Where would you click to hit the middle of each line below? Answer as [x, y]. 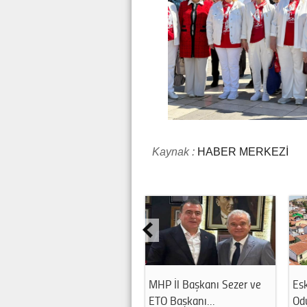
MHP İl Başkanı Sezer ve [205, 284]
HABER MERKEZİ [242, 152]
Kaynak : [173, 152]
